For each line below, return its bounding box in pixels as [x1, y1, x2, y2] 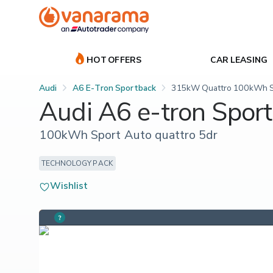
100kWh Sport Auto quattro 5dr [39, 127, 218, 142]
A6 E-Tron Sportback [72, 82, 156, 93]
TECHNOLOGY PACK [41, 158, 113, 168]
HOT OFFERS [87, 54, 142, 65]
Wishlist [50, 179, 88, 191]
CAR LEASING [210, 54, 268, 65]
